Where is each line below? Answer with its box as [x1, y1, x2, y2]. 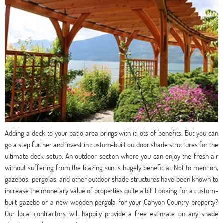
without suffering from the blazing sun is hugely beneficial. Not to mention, [5, 163, 218, 172]
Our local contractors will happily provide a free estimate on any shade [5, 209, 218, 218]
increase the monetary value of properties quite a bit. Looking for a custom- [5, 186, 218, 195]
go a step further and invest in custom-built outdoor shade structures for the [5, 140, 218, 149]
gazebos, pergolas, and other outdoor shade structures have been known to [5, 174, 218, 184]
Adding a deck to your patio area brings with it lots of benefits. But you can [5, 128, 218, 138]
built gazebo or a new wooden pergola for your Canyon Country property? [5, 197, 218, 207]
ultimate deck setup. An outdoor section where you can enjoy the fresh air [5, 151, 218, 161]
